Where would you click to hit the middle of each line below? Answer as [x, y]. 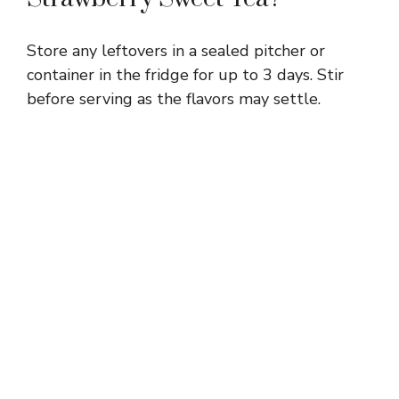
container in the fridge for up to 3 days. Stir [185, 74]
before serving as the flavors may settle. [174, 98]
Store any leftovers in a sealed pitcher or [176, 50]
